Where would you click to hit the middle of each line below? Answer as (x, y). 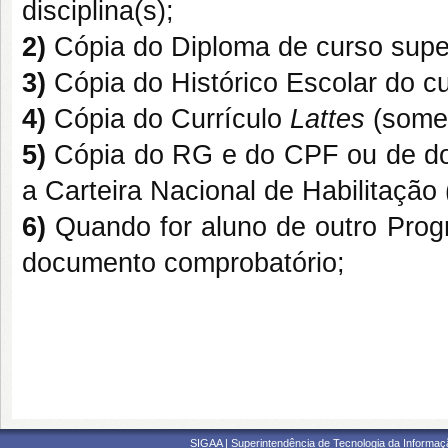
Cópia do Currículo (172, 119)
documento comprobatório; (183, 263)
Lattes (327, 119)
